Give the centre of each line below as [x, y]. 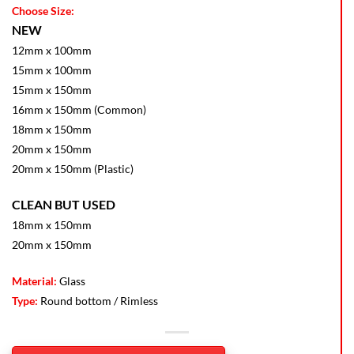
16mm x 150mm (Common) [79, 110]
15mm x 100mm [52, 70]
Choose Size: [43, 11]
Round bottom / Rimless [98, 300]
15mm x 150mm [52, 90]
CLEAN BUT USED [64, 204]
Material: [34, 281]
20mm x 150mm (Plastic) [73, 169]
